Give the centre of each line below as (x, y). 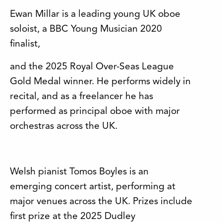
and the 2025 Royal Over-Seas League (92, 67)
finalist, (25, 44)
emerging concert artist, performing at (93, 187)
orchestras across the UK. (64, 127)
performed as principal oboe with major (95, 112)
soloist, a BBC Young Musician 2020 (86, 29)
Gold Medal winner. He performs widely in (100, 82)
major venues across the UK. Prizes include (101, 202)
